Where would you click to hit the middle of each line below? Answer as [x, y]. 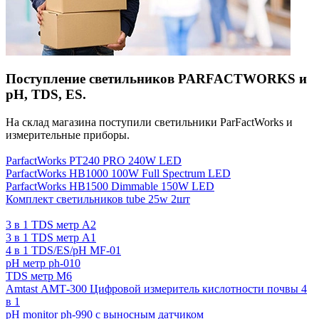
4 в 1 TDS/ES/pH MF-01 [63, 251]
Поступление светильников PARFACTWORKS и [156, 79]
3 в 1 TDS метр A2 [51, 225]
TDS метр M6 [39, 276]
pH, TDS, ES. [46, 95]
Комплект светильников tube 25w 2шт [98, 199]
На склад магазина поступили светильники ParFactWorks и [149, 122]
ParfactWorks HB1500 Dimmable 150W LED [110, 187]
